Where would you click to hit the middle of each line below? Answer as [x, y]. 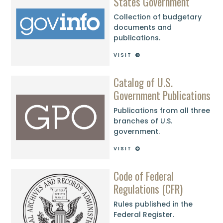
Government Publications [162, 95]
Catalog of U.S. [143, 82]
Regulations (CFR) [148, 188]
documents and [143, 28]
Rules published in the [153, 204]
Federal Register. [144, 215]
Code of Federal [144, 175]
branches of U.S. [143, 121]
